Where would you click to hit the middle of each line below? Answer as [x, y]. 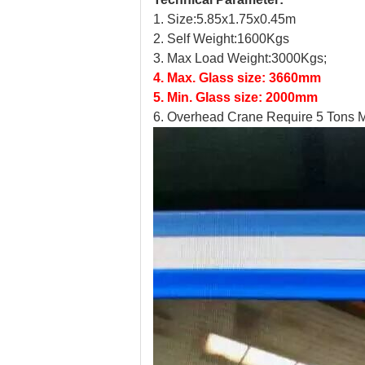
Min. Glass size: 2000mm [242, 97]
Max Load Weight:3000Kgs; [247, 58]
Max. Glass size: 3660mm [244, 78]
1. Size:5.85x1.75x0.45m [224, 19]
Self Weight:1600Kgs [228, 39]
